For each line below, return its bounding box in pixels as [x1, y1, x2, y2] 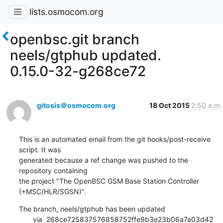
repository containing [18, 166, 88, 175]
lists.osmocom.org [29, 6, 104, 17]
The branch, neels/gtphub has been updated [18, 204, 165, 213]
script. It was [18, 145, 61, 154]
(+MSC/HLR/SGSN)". [18, 187, 86, 196]
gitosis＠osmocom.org [36, 101, 115, 110]
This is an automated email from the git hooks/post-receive [18, 134, 211, 143]
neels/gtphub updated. [10, 46, 161, 64]
